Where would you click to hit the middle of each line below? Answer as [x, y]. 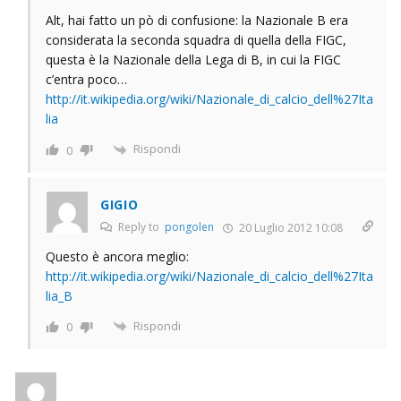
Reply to [140, 226]
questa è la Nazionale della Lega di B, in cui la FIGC [193, 60]
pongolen [189, 226]
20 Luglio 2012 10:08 [290, 227]
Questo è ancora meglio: [117, 256]
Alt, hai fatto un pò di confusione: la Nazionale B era [197, 21]
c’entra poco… [86, 80]
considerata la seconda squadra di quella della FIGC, [196, 40]
